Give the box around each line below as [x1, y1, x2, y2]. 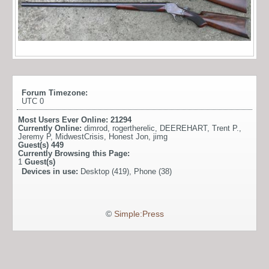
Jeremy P [18, 131, 50, 141]
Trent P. [212, 123, 239, 133]
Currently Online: [18, 123, 84, 133]
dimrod [84, 123, 107, 133]
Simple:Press [113, 209, 164, 219]
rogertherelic [112, 123, 155, 133]
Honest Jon [109, 131, 148, 141]
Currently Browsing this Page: [18, 148, 130, 158]
